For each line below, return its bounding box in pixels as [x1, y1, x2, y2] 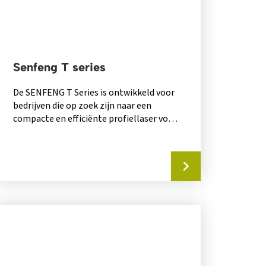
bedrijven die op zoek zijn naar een [13, 99, 152, 113]
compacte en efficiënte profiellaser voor [13, 112, 178, 126]
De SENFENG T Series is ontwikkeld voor [13, 86, 175, 100]
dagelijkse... [13, 125, 60, 139]
